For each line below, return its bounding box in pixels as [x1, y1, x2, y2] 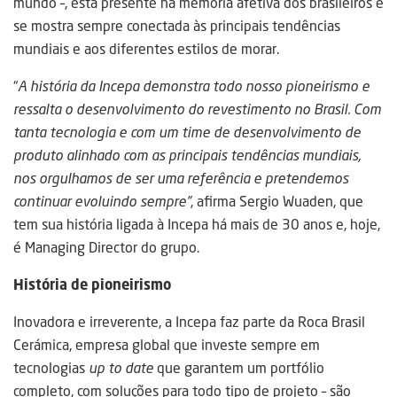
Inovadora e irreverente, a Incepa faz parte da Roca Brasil [13, 312, 365, 332]
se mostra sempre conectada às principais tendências [13, 16, 340, 36]
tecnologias [13, 358, 89, 378]
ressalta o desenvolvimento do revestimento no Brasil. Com [13, 99, 381, 120]
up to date [89, 358, 153, 378]
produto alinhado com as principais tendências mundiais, [13, 145, 361, 166]
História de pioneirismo [13, 275, 171, 295]
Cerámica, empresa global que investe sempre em [13, 335, 320, 355]
